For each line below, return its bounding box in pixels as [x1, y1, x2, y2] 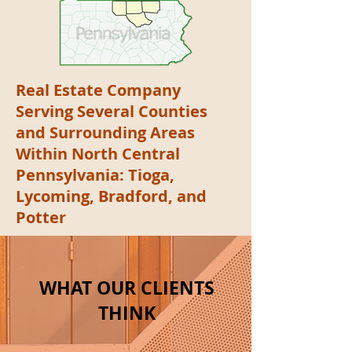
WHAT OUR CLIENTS [38, 275, 214, 300]
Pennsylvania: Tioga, [16, 164, 174, 185]
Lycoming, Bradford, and [16, 185, 207, 207]
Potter [16, 207, 66, 228]
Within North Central [16, 143, 180, 164]
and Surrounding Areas [16, 122, 195, 143]
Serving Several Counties [16, 101, 207, 122]
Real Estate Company [16, 79, 181, 101]
